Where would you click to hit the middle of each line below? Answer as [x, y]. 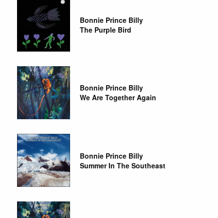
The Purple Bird [106, 30]
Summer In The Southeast [123, 165]
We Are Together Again [118, 98]
